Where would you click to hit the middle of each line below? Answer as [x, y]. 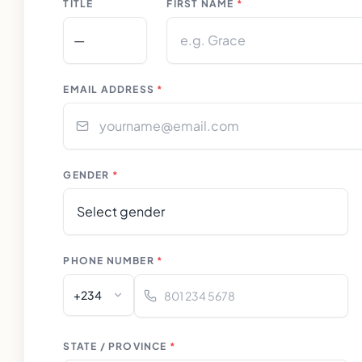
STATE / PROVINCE [115, 346]
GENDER [86, 175]
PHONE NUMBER [109, 261]
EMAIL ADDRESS [109, 89]
